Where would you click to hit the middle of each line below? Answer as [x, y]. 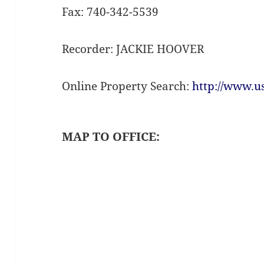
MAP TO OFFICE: [111, 137]
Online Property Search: [127, 86]
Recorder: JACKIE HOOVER [133, 49]
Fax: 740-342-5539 [110, 12]
